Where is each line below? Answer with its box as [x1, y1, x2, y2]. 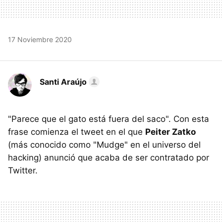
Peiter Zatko [145, 126, 196, 137]
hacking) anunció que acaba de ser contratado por [8, 152, 209, 163]
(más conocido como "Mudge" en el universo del [8, 139, 201, 150]
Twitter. [8, 165, 38, 175]
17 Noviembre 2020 [8, 35, 72, 44]
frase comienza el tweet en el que [8, 126, 145, 137]
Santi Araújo [40, 76, 87, 87]
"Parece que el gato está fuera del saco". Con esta [8, 113, 209, 124]
